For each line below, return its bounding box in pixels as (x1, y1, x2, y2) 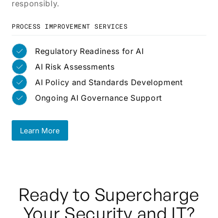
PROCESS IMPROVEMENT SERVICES (12, 22, 127, 31)
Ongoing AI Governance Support (35, 92, 162, 103)
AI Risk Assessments (35, 61, 115, 72)
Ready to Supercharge (18, 183, 200, 205)
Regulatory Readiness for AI (35, 46, 144, 56)
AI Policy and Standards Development (35, 77, 183, 87)
